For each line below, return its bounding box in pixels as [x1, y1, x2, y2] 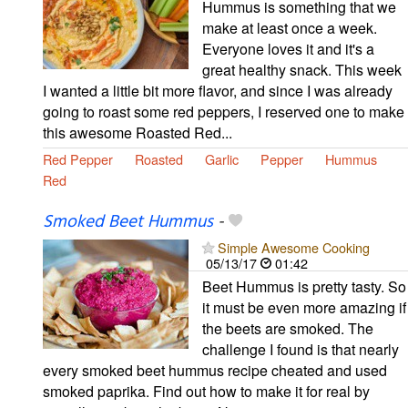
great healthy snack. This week [202, 58, 402, 80]
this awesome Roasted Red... [43, 121, 232, 143]
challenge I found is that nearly [202, 338, 399, 360]
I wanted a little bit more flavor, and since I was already [43, 79, 393, 101]
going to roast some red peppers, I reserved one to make [43, 100, 404, 122]
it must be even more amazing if [202, 296, 406, 318]
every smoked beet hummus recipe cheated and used [43, 359, 387, 381]
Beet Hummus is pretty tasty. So [202, 275, 406, 297]
